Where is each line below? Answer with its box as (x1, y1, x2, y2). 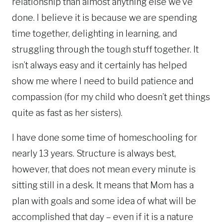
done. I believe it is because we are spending (12, 12, 197, 23)
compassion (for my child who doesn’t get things (12, 92, 210, 103)
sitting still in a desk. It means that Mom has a (12, 180, 194, 191)
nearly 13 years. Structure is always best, (12, 148, 176, 159)
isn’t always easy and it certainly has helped (12, 60, 187, 71)
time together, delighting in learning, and (12, 28, 177, 39)
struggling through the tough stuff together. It (12, 44, 199, 55)
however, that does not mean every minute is (12, 164, 196, 175)
